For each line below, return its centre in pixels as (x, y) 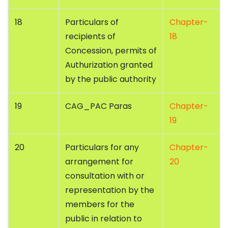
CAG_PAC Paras (98, 106)
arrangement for (99, 162)
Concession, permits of (111, 51)
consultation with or (105, 176)
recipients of (90, 37)
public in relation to (104, 219)
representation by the (110, 190)
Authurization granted (109, 65)
